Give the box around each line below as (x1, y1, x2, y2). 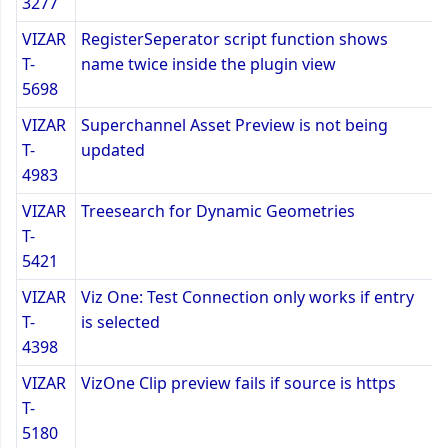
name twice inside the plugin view (81, 52, 336, 75)
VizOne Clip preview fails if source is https (81, 371, 396, 394)
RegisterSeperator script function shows (81, 27, 388, 50)
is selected (81, 310, 160, 333)
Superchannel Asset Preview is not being (81, 113, 388, 136)
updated (81, 138, 145, 161)
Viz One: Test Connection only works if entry (81, 285, 414, 308)
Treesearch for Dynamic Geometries (81, 199, 355, 222)
